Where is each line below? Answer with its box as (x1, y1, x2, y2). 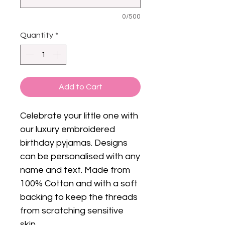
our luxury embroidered (20, 125, 115, 135)
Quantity (20, 31, 53, 40)
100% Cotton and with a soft (20, 179, 138, 189)
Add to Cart (58, 83, 102, 91)
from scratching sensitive (20, 206, 124, 216)
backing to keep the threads (20, 192, 138, 202)
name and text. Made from (20, 165, 130, 175)
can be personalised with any (20, 152, 140, 162)
